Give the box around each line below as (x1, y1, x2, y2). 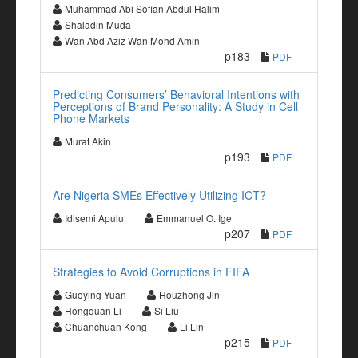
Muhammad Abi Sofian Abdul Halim (65, 2, 220, 15)
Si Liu (154, 304, 179, 317)
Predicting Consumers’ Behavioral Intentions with (53, 86, 300, 102)
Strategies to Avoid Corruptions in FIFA (53, 264, 249, 280)
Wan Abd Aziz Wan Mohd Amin (65, 34, 200, 47)
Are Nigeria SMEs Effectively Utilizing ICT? (53, 187, 266, 203)
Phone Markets (53, 110, 129, 126)
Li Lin (180, 320, 204, 333)
